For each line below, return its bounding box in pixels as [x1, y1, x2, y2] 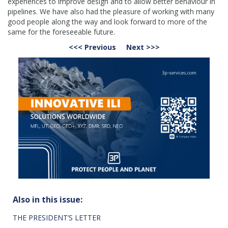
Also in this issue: [13, 193, 82, 205]
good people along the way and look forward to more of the [8, 17, 207, 26]
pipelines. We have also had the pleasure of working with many [8, 7, 214, 16]
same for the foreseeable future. [8, 27, 115, 37]
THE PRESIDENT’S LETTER [13, 212, 101, 222]
